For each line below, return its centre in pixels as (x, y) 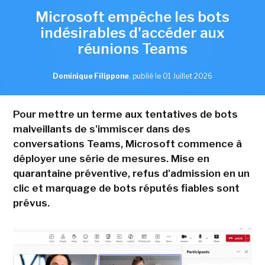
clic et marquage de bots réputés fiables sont (126, 188)
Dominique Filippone (91, 76)
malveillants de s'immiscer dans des (101, 129)
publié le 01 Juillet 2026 (172, 76)
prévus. (31, 203)
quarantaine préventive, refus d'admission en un (131, 173)
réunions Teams (132, 49)
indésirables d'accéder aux (132, 33)
